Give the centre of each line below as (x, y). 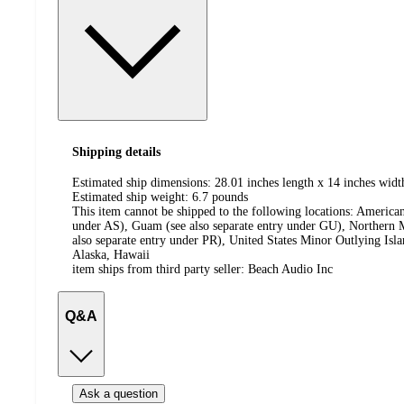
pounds (230, 197)
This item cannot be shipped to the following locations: (213, 212)
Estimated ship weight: (132, 197)
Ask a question (119, 393)
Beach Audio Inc (290, 270)
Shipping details (116, 151)
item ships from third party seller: (160, 270)
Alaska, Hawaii (111, 255)
